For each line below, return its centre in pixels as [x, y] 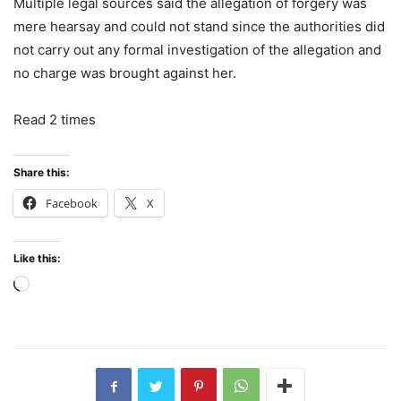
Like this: [37, 259]
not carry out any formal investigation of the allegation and [197, 50]
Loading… [59, 286]
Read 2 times [55, 120]
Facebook [72, 204]
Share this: [42, 173]
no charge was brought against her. [125, 73]
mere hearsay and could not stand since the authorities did [199, 27]
